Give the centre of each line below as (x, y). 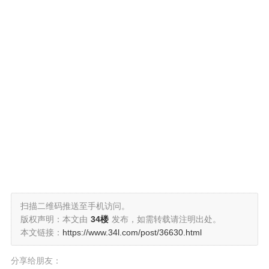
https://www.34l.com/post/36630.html (132, 232)
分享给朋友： (36, 261)
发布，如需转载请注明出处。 (166, 219)
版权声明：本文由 (54, 219)
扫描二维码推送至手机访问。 (75, 206)
